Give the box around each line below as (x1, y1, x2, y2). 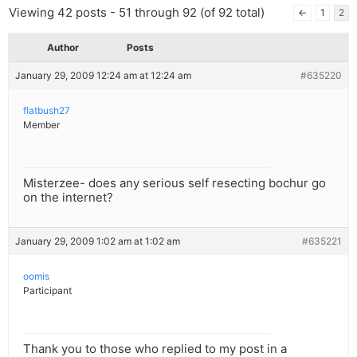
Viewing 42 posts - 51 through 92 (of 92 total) (9, 5, 265, 21)
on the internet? (23, 190, 113, 206)
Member (23, 119, 60, 131)
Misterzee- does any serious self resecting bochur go (23, 175, 326, 191)
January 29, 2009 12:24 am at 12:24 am (15, 69, 191, 82)
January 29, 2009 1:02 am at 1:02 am (15, 235, 180, 248)
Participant (23, 284, 72, 297)
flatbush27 (23, 104, 70, 117)
